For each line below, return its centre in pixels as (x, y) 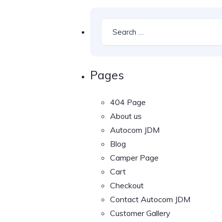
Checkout (127, 185)
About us (126, 116)
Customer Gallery (140, 213)
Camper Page (134, 157)
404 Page (128, 102)
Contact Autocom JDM (150, 199)
